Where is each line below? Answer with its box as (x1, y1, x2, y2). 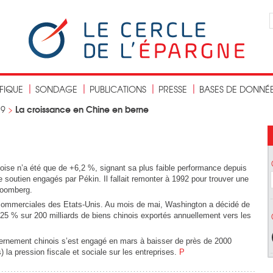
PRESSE (158, 83, 187, 95)
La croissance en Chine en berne (15, 102, 149, 115)
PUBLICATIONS (90, 83, 146, 95)
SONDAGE (35, 83, 77, 95)
